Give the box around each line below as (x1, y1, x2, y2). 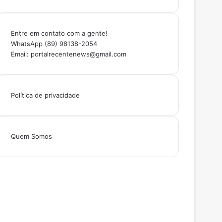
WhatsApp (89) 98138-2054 (10, 39, 97, 48)
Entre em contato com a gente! (10, 29, 108, 37)
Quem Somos (10, 132, 52, 140)
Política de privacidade (10, 91, 80, 99)
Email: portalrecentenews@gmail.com (10, 50, 126, 58)
